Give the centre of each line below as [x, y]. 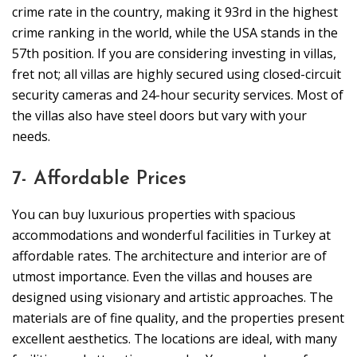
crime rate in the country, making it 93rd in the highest [175, 12]
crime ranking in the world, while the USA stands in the [175, 33]
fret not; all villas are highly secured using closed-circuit [177, 75]
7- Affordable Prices [99, 180]
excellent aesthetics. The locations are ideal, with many [175, 339]
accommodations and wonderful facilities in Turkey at [171, 235]
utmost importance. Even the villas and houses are [162, 277]
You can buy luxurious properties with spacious [154, 215]
